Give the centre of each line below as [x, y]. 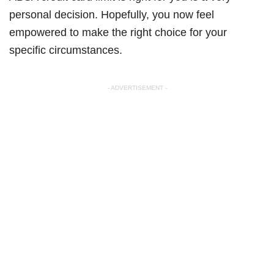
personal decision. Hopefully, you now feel [112, 14]
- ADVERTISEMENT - [137, 88]
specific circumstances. [66, 50]
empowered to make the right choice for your [118, 32]
